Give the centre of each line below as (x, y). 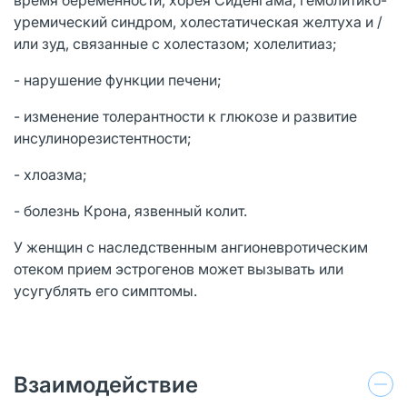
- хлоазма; (50, 174)
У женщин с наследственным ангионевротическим (191, 247)
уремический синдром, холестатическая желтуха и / (198, 21)
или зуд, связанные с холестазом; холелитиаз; (175, 43)
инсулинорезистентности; (103, 138)
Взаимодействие (106, 384)
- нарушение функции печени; (118, 79)
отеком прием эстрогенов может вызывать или (179, 268)
